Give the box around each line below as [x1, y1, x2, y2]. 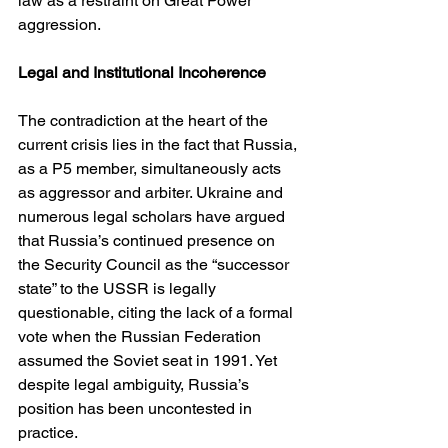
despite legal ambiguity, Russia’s [18, 375, 253, 395]
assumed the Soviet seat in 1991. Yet [18, 351, 281, 371]
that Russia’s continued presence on [18, 231, 279, 251]
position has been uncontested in [18, 399, 256, 419]
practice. [18, 423, 78, 443]
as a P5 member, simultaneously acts [18, 159, 285, 179]
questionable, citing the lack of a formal [18, 303, 297, 323]
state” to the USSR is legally [18, 279, 220, 299]
